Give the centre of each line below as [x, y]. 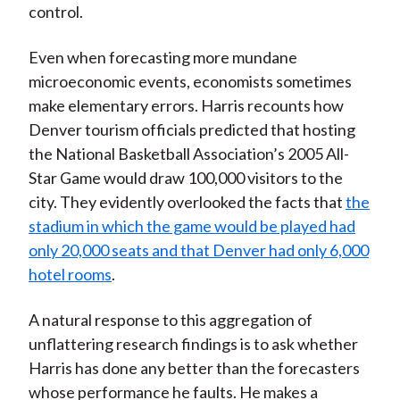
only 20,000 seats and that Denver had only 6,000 [198, 250]
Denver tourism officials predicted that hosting [192, 130]
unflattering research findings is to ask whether [193, 344]
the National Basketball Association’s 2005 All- [188, 154]
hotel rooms [70, 275]
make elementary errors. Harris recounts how [186, 106]
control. [55, 12]
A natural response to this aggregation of [170, 320]
